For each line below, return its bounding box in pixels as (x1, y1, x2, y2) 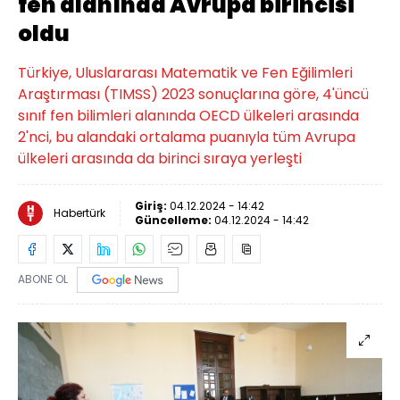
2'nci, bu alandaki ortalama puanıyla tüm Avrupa (18, 127, 355, 147)
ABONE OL (18, 271, 68, 287)
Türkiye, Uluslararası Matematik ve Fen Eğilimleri (18, 62, 353, 83)
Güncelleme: (135, 212, 214, 228)
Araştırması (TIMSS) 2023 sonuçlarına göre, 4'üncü (18, 84, 369, 104)
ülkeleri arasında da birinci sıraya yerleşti (18, 148, 302, 169)
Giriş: (135, 198, 170, 213)
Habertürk (54, 205, 105, 221)
